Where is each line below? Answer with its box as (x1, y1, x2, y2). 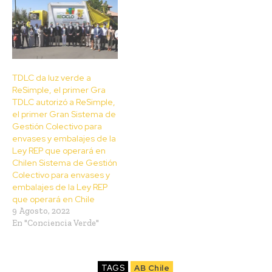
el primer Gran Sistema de (12, 108, 116, 120)
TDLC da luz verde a (12, 72, 91, 83)
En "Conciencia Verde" (12, 217, 99, 228)
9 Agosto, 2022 (12, 205, 70, 216)
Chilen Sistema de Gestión (12, 157, 117, 168)
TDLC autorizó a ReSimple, (12, 96, 115, 107)
